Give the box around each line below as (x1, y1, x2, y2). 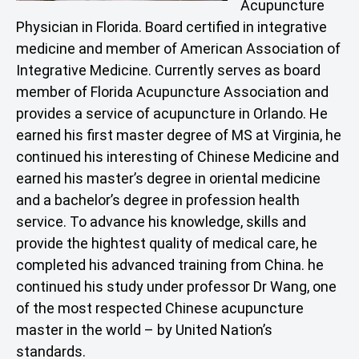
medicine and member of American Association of (16, 40, 341, 58)
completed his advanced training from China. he (16, 256, 324, 274)
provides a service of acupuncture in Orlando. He (16, 105, 328, 123)
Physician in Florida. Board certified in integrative (16, 18, 327, 36)
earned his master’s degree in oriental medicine (16, 170, 321, 188)
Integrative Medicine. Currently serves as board (16, 62, 321, 79)
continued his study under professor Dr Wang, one (16, 278, 337, 296)
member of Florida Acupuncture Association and (16, 83, 329, 101)
